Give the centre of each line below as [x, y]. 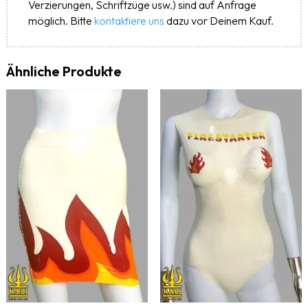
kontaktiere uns [129, 21]
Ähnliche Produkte [64, 71]
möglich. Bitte [61, 21]
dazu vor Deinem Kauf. [219, 21]
